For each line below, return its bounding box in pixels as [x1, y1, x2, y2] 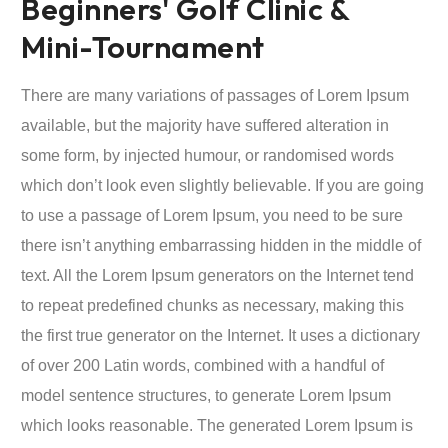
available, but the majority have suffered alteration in [21, 117, 389, 134]
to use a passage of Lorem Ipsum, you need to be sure [21, 207, 403, 224]
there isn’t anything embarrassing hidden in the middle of [21, 237, 421, 254]
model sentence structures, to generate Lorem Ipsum [21, 387, 391, 404]
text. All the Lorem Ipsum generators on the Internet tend [21, 267, 414, 284]
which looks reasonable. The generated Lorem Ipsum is [21, 417, 413, 434]
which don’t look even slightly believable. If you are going [21, 177, 424, 194]
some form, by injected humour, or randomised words [21, 147, 394, 164]
